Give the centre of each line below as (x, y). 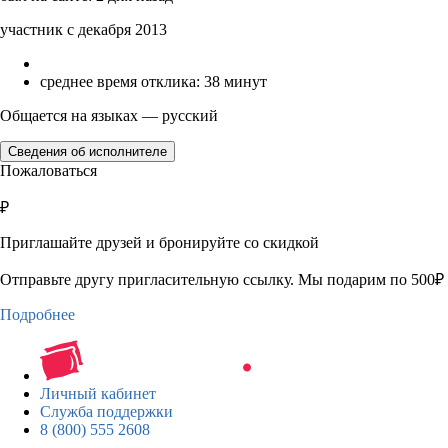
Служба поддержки (106, 411)
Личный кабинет (98, 393)
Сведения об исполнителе (87, 151)
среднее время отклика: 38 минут (153, 81)
